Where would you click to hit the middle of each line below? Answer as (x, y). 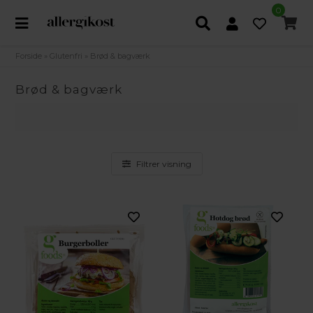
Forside (29, 56)
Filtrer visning (163, 164)
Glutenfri (66, 56)
